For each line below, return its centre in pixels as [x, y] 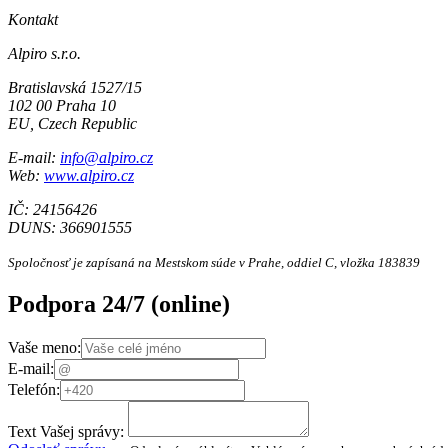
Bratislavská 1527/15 [75, 88]
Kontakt [33, 20]
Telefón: [34, 389]
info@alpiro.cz [106, 158]
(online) [190, 304]
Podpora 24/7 [79, 304]
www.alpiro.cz [89, 176]
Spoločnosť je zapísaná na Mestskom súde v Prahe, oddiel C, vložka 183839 [214, 263]
